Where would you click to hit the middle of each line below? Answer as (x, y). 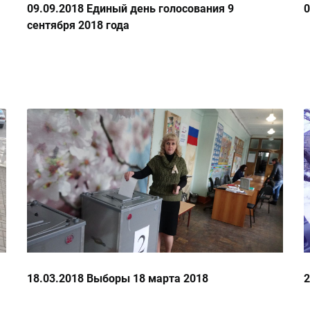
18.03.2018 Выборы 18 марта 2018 (118, 279)
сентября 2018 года (78, 26)
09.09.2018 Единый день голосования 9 (130, 9)
